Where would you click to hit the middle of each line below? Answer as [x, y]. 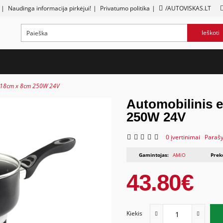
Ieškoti [210, 33]
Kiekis [134, 214]
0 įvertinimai [183, 137]
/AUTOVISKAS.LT [188, 8]
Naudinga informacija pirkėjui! [49, 8]
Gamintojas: [154, 155]
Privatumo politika [125, 8]
